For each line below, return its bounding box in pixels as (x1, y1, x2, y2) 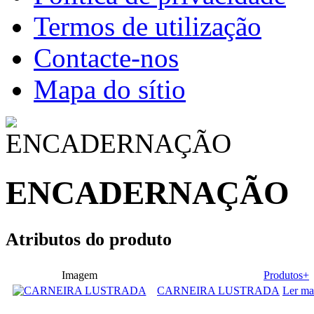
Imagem (58, 269, 100, 282)
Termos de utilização (34, 11, 261, 41)
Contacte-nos (34, 43, 179, 73)
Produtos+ (264, 269, 309, 282)
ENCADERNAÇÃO (6, 175, 289, 212)
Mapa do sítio (34, 74, 186, 104)
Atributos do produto (6, 229, 172, 250)
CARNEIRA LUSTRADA (157, 285, 280, 297)
